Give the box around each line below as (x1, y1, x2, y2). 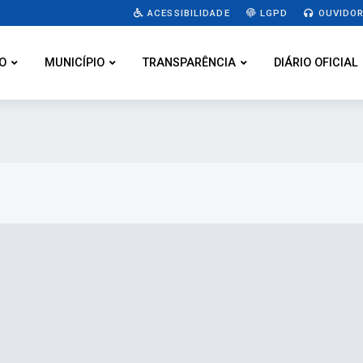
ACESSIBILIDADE (143, 6, 230, 19)
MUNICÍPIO (45, 56, 105, 70)
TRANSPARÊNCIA (143, 56, 236, 70)
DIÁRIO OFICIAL (274, 56, 358, 70)
